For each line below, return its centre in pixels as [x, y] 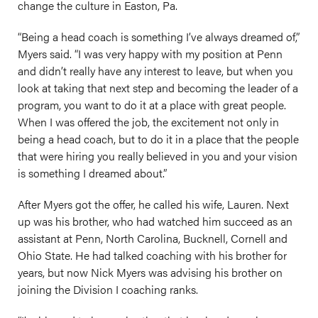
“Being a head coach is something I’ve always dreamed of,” [159, 37]
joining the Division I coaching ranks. [108, 289]
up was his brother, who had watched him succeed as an [155, 221]
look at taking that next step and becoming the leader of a [158, 88]
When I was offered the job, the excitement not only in [148, 122]
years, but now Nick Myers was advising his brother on [150, 272]
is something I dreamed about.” [92, 173]
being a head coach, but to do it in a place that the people [158, 139]
